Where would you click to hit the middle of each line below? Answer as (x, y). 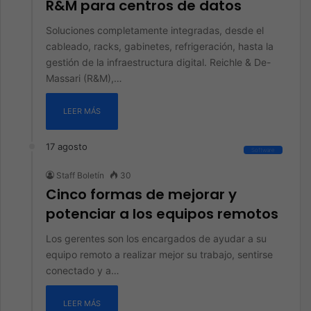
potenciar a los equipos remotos (162, 214)
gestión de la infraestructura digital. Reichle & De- (158, 62)
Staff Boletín (80, 175)
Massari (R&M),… (84, 78)
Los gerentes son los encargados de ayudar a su (156, 238)
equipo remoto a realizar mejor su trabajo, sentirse (159, 254)
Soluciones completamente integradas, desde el (155, 30)
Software (263, 150)
